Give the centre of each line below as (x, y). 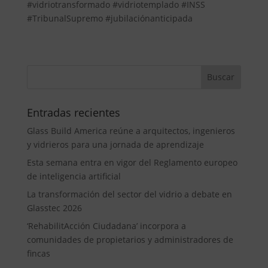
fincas (38, 253)
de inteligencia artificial (74, 176)
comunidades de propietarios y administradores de (130, 239)
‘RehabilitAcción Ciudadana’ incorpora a (106, 226)
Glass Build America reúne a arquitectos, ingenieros (131, 130)
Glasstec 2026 (54, 208)
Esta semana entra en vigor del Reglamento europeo (132, 162)
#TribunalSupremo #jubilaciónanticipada (109, 18)
